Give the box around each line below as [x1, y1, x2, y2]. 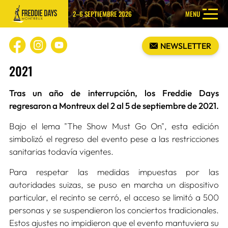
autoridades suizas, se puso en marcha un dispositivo [9, 179, 219, 190]
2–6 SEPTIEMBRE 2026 [73, 8, 132, 19]
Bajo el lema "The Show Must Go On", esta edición [9, 121, 219, 132]
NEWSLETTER [160, 40, 212, 51]
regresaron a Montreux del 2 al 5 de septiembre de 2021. [9, 100, 219, 111]
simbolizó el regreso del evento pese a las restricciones [9, 133, 219, 145]
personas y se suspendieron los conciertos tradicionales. [9, 205, 219, 216]
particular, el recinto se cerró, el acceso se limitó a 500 [9, 192, 219, 203]
